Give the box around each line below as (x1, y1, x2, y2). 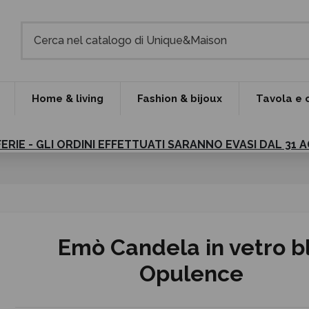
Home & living (32, 92, 103, 105)
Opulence (139, 261, 244, 286)
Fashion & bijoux (137, 92, 222, 105)
